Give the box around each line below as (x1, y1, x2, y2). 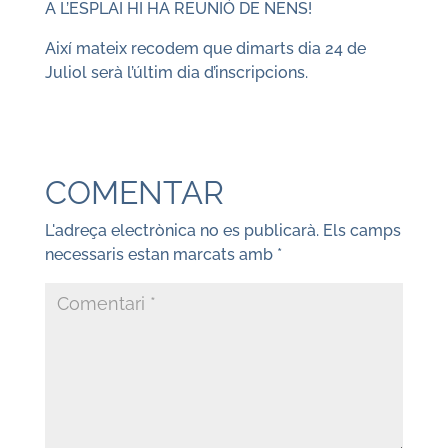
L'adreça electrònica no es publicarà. (44, 221, 319, 240)
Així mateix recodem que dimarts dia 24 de (44, 39, 366, 58)
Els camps (322, 221, 401, 240)
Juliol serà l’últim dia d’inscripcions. (44, 63, 308, 82)
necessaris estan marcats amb (44, 245, 277, 264)
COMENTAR (44, 174, 224, 211)
